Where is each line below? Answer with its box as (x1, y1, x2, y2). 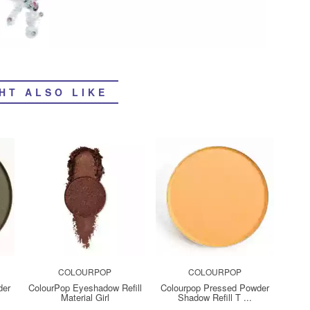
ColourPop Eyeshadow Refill (28, 281, 142, 294)
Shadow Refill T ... (177, 291, 252, 304)
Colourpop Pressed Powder (160, 281, 269, 294)
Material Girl (60, 291, 109, 304)
